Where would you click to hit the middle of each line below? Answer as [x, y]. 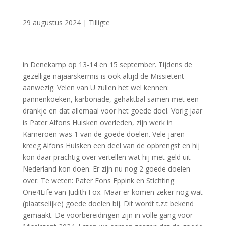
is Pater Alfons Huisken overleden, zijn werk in [97, 122]
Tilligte [99, 22]
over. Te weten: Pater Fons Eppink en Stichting [98, 180]
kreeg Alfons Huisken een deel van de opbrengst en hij [111, 146]
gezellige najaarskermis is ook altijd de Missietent [103, 76]
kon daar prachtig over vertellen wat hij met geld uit [106, 157]
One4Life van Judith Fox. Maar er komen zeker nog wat [112, 192]
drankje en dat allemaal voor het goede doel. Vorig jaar [112, 111]
